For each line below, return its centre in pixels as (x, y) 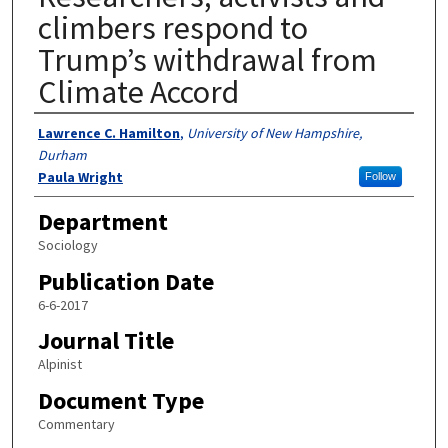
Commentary (76, 424)
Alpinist (59, 364)
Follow (380, 175)
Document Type (120, 400)
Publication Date (125, 281)
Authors (73, 132)
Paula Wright (80, 176)
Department (102, 222)
